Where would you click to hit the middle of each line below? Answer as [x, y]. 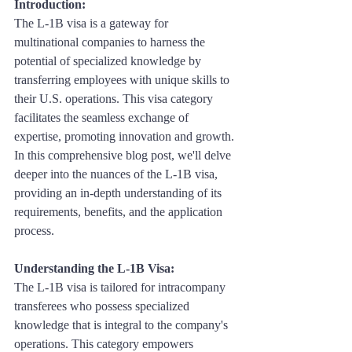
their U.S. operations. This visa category [115, 98]
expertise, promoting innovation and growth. [126, 136]
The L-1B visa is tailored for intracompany [121, 287]
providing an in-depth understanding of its [119, 192]
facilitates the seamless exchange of [103, 117]
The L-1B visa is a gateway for [93, 23]
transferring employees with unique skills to [123, 79]
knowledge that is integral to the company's [123, 324]
